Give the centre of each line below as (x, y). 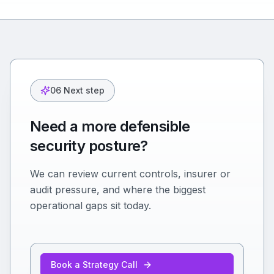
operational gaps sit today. (91, 206)
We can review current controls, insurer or (130, 174)
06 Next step (77, 90)
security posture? (89, 146)
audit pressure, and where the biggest (118, 190)
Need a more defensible (110, 126)
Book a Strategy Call (94, 265)
